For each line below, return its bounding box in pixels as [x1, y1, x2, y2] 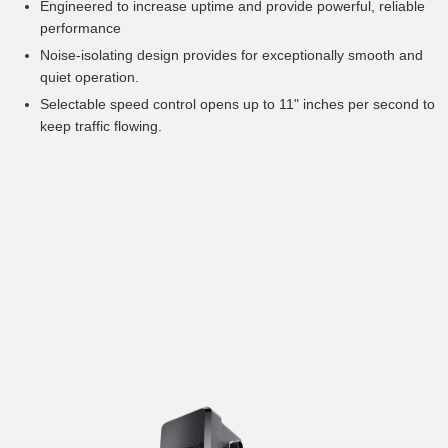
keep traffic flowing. [40, 118, 162, 135]
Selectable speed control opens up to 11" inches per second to [40, 96, 435, 113]
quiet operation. [40, 69, 139, 86]
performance [40, 20, 121, 37]
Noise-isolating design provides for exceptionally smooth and [40, 47, 423, 64]
